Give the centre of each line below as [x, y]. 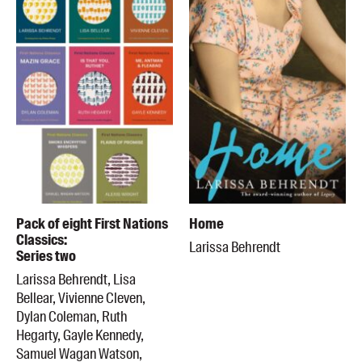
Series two [46, 256]
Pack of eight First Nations [92, 223]
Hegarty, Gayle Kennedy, [80, 335]
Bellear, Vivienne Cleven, [81, 298]
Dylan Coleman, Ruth [72, 316]
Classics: [42, 240]
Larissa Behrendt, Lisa [76, 279]
